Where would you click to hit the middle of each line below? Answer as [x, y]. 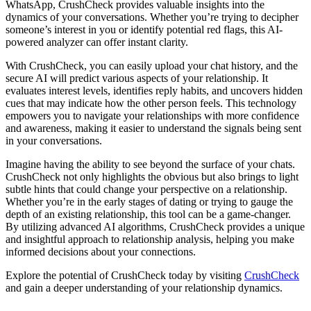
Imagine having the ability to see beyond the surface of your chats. [150, 164]
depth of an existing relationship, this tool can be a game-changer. [148, 214]
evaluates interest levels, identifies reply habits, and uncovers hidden [154, 90]
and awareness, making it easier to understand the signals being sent [153, 128]
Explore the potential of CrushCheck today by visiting [125, 275]
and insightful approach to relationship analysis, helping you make [150, 239]
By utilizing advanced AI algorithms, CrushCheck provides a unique [155, 226]
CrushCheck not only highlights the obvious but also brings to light [152, 176]
